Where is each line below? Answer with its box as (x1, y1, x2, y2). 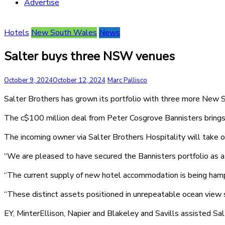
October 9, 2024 (4, 75, 53, 85)
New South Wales (31, 27, 97, 38)
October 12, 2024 (53, 75, 105, 85)
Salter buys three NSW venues (4, 48, 175, 64)
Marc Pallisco (107, 75, 147, 85)
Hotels (4, 27, 29, 38)
